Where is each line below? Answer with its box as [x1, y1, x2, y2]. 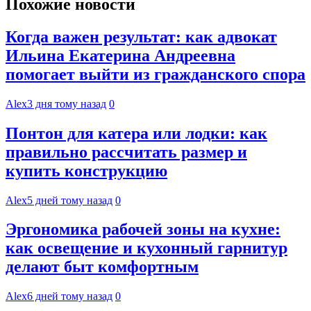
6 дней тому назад [27, 290, 112, 303]
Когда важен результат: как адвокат [6, 27, 277, 46]
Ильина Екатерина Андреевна [6, 46, 235, 65]
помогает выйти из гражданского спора [6, 65, 305, 83]
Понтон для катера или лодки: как [6, 124, 267, 142]
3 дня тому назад [27, 97, 106, 110]
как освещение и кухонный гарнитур [6, 239, 287, 258]
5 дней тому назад [27, 194, 112, 206]
